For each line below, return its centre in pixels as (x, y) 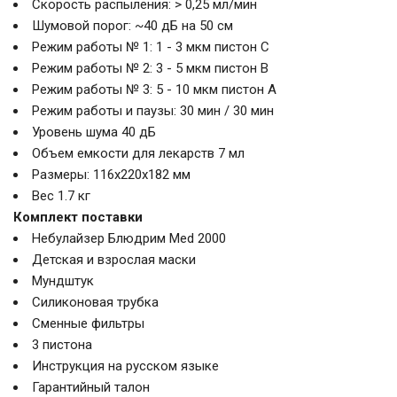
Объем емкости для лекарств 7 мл (138, 153)
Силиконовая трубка (95, 302)
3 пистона (62, 344)
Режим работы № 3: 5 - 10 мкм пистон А (154, 89)
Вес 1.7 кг (61, 195)
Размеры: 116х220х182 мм (111, 174)
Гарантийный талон (91, 387)
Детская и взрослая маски (114, 259)
